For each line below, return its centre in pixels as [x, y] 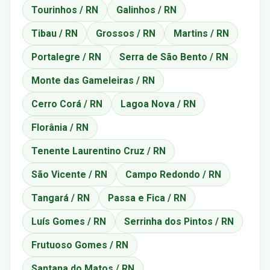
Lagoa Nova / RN [158, 104]
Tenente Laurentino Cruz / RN [99, 151]
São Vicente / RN [69, 174]
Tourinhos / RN [65, 10]
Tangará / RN [61, 198]
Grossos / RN [126, 33]
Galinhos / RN [146, 10]
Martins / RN [201, 33]
